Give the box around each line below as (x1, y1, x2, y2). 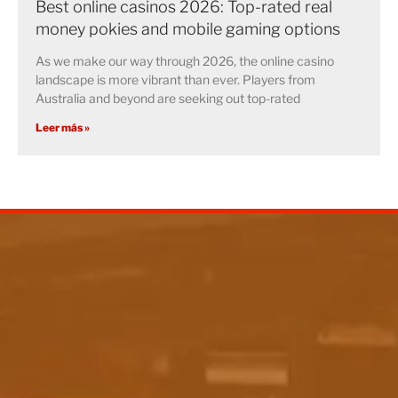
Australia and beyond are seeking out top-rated (36, 91, 300, 107)
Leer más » (36, 121, 90, 135)
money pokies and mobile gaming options (36, 20, 340, 39)
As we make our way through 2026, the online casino (36, 53, 334, 69)
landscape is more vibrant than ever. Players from (36, 72, 315, 88)
